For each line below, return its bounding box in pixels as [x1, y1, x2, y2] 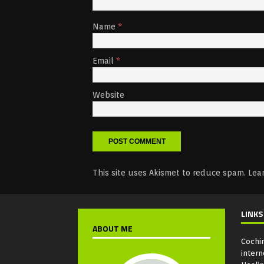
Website [93, 90, 124, 100]
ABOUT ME [93, 222, 133, 235]
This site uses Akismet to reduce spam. [93, 168, 248, 178]
